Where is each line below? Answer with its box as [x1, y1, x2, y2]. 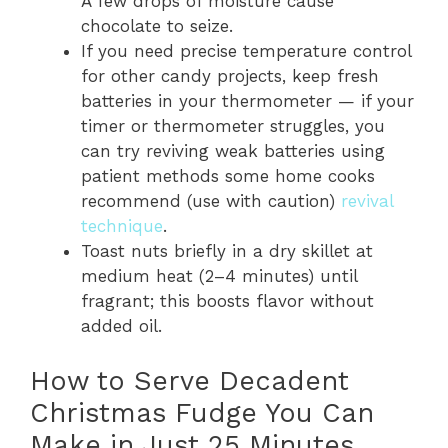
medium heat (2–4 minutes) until [81, 266, 357, 286]
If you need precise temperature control [81, 41, 411, 61]
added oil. [81, 316, 162, 336]
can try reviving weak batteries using [81, 141, 385, 161]
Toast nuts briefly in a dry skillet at [81, 241, 373, 261]
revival [341, 191, 393, 211]
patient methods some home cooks [81, 166, 375, 186]
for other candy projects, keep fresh [81, 66, 379, 86]
